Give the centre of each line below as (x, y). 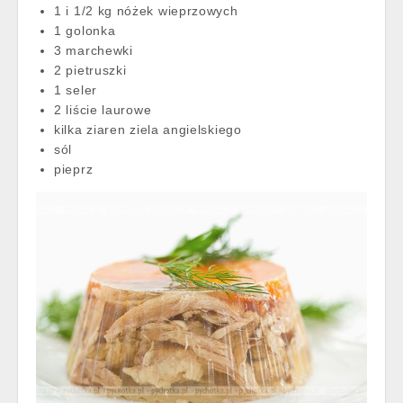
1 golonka (85, 30)
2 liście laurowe (103, 109)
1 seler (76, 90)
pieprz (74, 169)
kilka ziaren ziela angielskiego (148, 129)
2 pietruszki (93, 70)
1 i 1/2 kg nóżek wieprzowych (146, 10)
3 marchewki (94, 50)
